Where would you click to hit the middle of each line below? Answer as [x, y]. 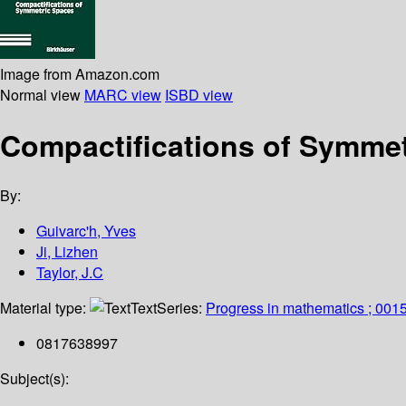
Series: [181, 308]
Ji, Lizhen [67, 252]
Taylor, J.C [70, 273]
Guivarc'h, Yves [86, 231]
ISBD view [199, 94]
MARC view [123, 94]
